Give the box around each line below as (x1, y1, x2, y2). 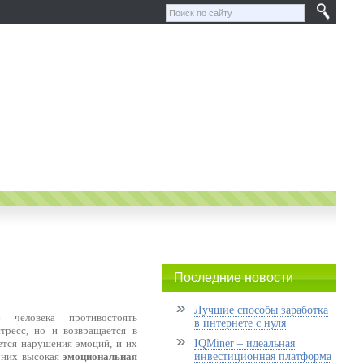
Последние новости (173, 271, 293, 284)
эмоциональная (62, 350, 137, 362)
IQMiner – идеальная (193, 337, 295, 349)
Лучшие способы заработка (193, 304, 328, 316)
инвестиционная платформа (193, 350, 331, 362)
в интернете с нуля (193, 317, 286, 329)
